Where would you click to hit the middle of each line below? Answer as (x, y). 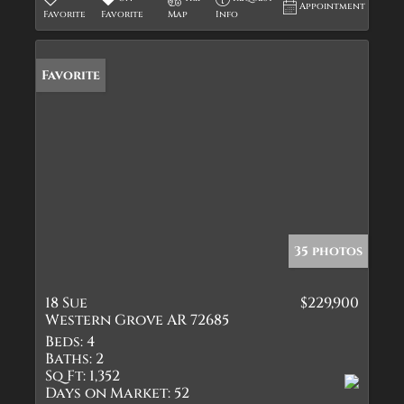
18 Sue (66, 303)
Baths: (69, 359)
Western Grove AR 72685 (137, 320)
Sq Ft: (65, 376)
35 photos (328, 251)
